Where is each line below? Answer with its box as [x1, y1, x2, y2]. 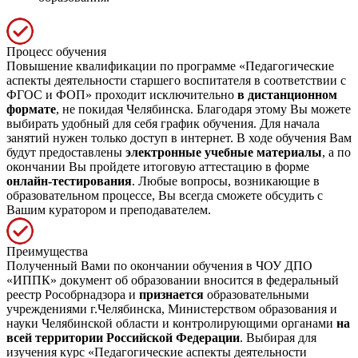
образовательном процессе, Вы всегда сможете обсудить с [6, 188, 323, 202]
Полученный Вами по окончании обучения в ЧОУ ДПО [6, 258, 312, 272]
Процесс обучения [6, 44, 106, 58]
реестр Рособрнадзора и [6, 287, 139, 301]
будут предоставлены [6, 145, 125, 159]
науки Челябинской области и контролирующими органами [6, 316, 336, 330]
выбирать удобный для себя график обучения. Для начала [6, 116, 320, 130]
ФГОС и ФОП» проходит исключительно [6, 87, 237, 101]
